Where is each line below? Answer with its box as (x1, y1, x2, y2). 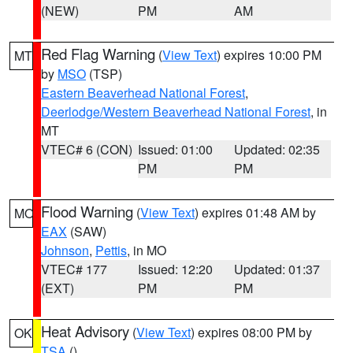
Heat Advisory (41, 321, 129, 341)
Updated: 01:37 (234, 260, 321, 278)
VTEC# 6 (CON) (41, 140, 132, 158)
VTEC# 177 (41, 260, 107, 278)
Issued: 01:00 (137, 140, 213, 158)
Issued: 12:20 (137, 260, 213, 278)
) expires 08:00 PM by (191, 323, 312, 341)
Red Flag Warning (41, 43, 155, 64)
